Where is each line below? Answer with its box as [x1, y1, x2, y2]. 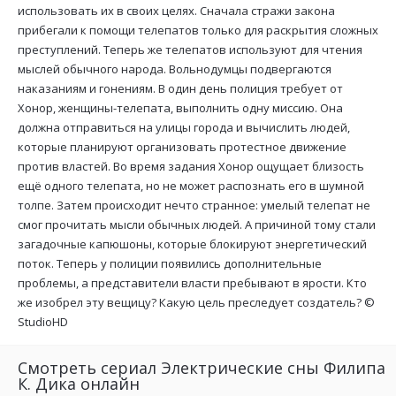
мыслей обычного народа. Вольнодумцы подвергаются [18, 61, 331, 77]
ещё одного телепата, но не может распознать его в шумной [18, 178, 364, 194]
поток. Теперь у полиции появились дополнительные [18, 255, 322, 271]
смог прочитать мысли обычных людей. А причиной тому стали [18, 217, 376, 232]
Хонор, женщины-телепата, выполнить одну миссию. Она [18, 100, 343, 116]
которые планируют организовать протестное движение [18, 139, 346, 155]
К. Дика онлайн [18, 373, 140, 394]
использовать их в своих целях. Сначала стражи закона [18, 3, 335, 19]
